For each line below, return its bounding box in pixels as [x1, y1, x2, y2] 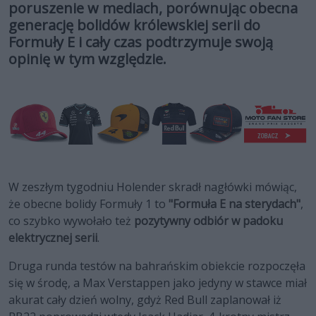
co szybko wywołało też [8, 213, 134, 229]
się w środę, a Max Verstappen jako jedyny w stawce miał [8, 275, 307, 291]
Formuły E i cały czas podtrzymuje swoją [8, 32, 273, 52]
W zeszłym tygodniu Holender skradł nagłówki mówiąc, [8, 179, 297, 195]
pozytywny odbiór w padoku [134, 213, 283, 229]
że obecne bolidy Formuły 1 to [8, 196, 169, 212]
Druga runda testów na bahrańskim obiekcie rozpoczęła [8, 258, 305, 274]
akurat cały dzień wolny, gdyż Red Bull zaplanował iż [8, 292, 281, 308]
